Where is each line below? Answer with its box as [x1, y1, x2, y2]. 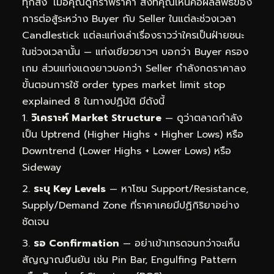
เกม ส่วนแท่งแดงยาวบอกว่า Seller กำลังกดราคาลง [22, 61, 246, 76]
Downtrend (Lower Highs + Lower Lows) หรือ [22, 143, 231, 158]
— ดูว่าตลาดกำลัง [161, 110, 242, 125]
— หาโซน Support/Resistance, [106, 181, 248, 196]
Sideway [22, 160, 61, 175]
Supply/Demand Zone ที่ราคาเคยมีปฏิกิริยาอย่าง [22, 198, 239, 213]
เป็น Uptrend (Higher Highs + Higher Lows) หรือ [22, 127, 243, 142]
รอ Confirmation [34, 235, 119, 251]
